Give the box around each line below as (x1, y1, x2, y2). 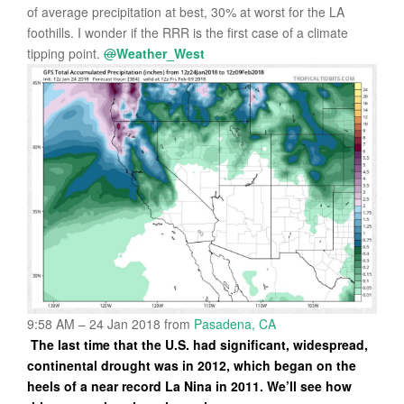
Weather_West (116, 44, 205, 63)
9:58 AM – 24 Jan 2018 (27, 314, 164, 333)
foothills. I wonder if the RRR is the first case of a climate (27, 23, 348, 42)
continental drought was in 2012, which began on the (27, 355, 356, 374)
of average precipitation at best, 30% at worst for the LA (27, 3, 344, 22)
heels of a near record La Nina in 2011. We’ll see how (27, 376, 352, 395)
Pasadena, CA (194, 314, 276, 333)
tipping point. (27, 44, 104, 63)
